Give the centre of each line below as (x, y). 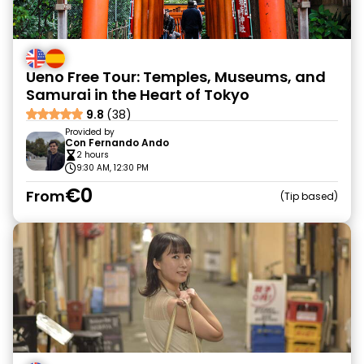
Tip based (309, 196)
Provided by (90, 132)
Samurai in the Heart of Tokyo (138, 95)
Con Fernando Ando (117, 143)
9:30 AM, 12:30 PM (113, 168)
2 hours (93, 155)
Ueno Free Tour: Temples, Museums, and (176, 77)
